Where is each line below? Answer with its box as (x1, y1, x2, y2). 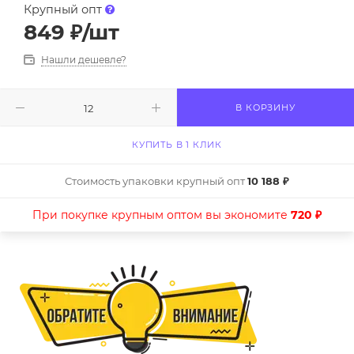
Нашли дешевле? (41, 54, 126, 66)
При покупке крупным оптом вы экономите (32, 208, 291, 223)
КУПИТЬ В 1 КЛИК (132, 139, 222, 151)
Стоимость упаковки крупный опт (65, 175, 247, 188)
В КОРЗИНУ (235, 102, 296, 114)
